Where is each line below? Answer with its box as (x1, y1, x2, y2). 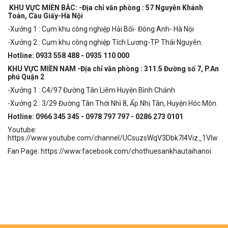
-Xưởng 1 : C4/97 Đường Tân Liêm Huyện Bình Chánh (8, 86, 175, 95)
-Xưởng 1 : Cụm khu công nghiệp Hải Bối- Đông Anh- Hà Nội (8, 25, 194, 34)
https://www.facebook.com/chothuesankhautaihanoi (41, 147, 211, 156)
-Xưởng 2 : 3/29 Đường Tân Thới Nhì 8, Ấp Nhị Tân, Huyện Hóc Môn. (8, 99, 218, 108)
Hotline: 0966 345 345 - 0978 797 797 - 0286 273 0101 (8, 112, 183, 121)
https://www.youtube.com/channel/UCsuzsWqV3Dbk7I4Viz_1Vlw (8, 134, 218, 142)
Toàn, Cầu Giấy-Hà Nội (8, 12, 83, 20)
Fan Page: (8, 147, 41, 156)
